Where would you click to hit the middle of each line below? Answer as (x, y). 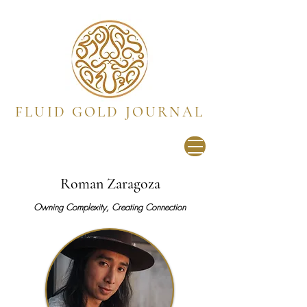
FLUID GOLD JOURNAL (110, 112)
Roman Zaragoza (110, 184)
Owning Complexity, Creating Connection (110, 207)
